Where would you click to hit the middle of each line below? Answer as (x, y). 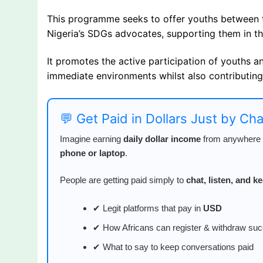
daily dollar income (162, 139)
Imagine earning (92, 139)
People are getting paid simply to (123, 180)
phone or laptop (92, 153)
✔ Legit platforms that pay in (148, 208)
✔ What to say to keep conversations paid (173, 247)
